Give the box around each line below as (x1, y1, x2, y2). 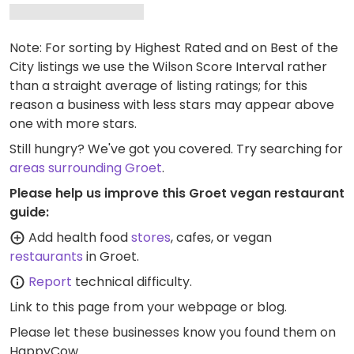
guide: (9, 203, 49, 221)
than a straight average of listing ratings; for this (9, 77, 307, 95)
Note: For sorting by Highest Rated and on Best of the (9, 39, 338, 57)
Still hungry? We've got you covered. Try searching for (9, 140, 343, 158)
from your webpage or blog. (110, 298, 287, 316)
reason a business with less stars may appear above (9, 96, 334, 114)
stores (131, 228, 171, 247)
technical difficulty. (72, 273, 192, 291)
